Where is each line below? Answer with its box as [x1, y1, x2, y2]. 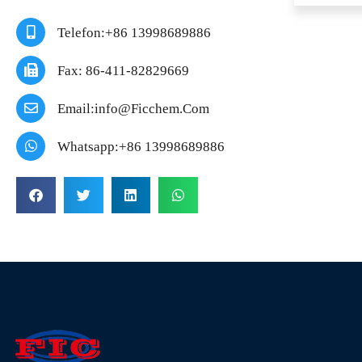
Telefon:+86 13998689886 [57, 24, 211, 40]
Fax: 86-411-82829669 [57, 62, 189, 78]
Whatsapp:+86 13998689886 [57, 138, 225, 154]
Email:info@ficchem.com [57, 100, 209, 116]
